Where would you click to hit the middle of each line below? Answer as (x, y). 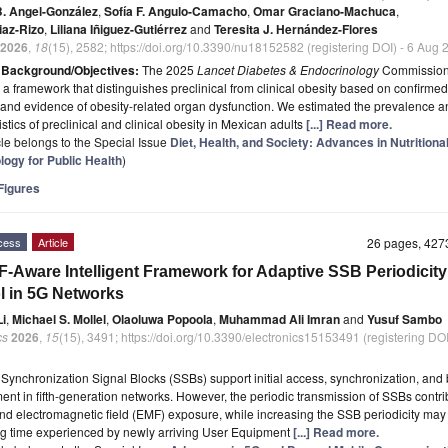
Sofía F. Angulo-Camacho (175, 11)
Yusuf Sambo (404, 319)
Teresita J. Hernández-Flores (296, 29)
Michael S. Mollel (59, 319)
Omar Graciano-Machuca (324, 11)
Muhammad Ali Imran (279, 319)
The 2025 (168, 70)
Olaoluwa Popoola (162, 319)
